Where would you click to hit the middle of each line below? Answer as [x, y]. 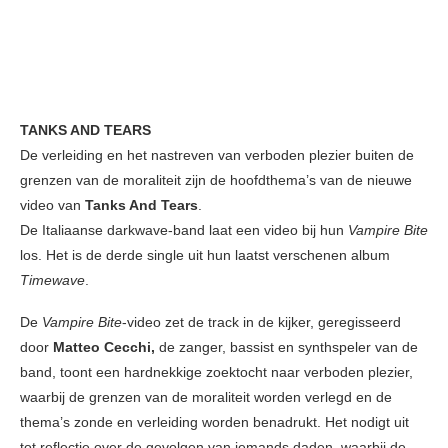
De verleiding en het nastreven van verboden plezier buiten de [217, 155]
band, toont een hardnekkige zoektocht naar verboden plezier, [216, 372]
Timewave [52, 280]
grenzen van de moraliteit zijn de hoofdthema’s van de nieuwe [216, 180]
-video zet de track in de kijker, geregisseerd [261, 322]
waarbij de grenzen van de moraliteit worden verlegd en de [206, 397]
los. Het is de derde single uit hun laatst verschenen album [205, 255]
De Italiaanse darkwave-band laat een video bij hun [184, 230]
